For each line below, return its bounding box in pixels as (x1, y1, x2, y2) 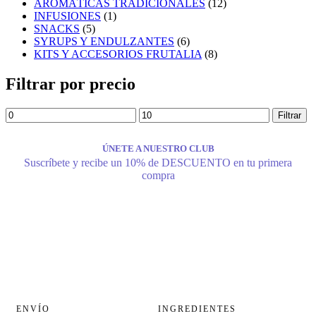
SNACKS (34, 23, 80, 35)
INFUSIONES (34, 10, 101, 23)
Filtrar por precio (6, 75, 135, 94)
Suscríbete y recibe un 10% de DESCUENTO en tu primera (24, 157, 292, 169)
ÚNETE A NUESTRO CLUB (102, 143, 214, 154)
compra (141, 169, 175, 182)
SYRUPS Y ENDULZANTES (34, 35, 174, 48)
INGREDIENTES (158, 304, 236, 315)
